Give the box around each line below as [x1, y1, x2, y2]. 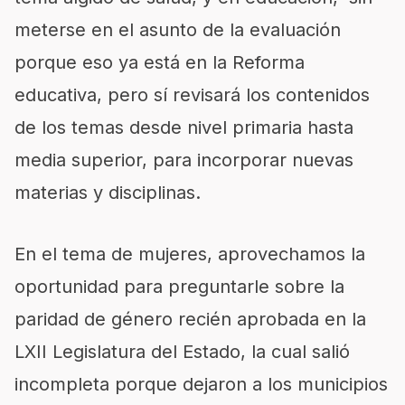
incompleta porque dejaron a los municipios [14, 373, 388, 395]
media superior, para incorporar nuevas [14, 149, 353, 171]
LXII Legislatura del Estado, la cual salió [14, 341, 350, 363]
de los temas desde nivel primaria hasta [14, 117, 353, 138]
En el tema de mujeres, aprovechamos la [14, 243, 365, 265]
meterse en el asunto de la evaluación [14, 19, 341, 41]
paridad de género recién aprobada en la [14, 308, 366, 330]
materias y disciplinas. [14, 182, 201, 203]
